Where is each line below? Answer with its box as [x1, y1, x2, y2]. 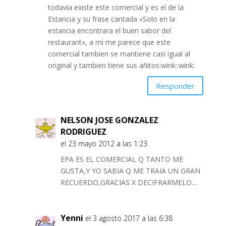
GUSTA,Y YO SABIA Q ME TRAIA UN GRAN [60, 166, 200, 176]
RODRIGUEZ [60, 126, 106, 138]
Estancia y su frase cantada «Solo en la [47, 14, 175, 24]
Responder [156, 80, 195, 91]
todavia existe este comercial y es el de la [47, 3, 184, 13]
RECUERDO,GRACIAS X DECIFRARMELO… [60, 178, 197, 188]
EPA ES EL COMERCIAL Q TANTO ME [60, 154, 183, 164]
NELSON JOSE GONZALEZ [60, 115, 158, 126]
